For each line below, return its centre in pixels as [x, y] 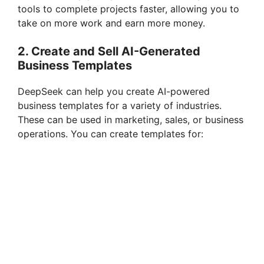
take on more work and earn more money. [111, 23]
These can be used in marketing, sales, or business [131, 119]
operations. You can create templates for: [110, 133]
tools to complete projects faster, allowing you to [128, 9]
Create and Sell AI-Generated [116, 51]
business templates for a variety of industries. [120, 105]
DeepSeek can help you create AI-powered [114, 91]
